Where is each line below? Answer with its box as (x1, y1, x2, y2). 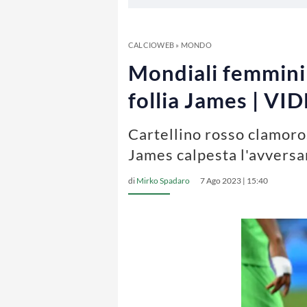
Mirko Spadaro (136, 175, 190, 186)
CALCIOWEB (128, 40, 174, 49)
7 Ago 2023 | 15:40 (200, 175, 268, 186)
